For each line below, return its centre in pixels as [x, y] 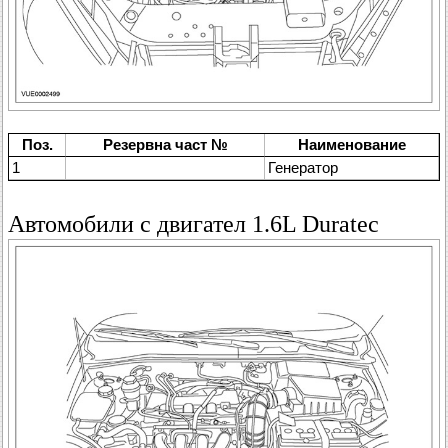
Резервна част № [165, 144]
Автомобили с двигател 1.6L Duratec [193, 223]
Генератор [303, 167]
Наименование [351, 144]
